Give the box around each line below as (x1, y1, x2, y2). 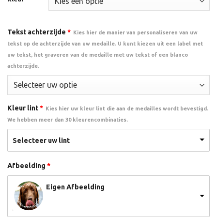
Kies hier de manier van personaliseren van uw (73, 30, 198, 36)
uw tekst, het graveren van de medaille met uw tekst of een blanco (7, 52, 188, 58)
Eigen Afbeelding (46, 183, 105, 191)
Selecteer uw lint (13, 136, 70, 144)
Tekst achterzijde (7, 28, 66, 36)
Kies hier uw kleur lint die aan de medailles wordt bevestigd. (46, 105, 208, 111)
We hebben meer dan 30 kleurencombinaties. (7, 116, 128, 123)
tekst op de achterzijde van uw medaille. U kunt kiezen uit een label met (7, 41, 203, 47)
